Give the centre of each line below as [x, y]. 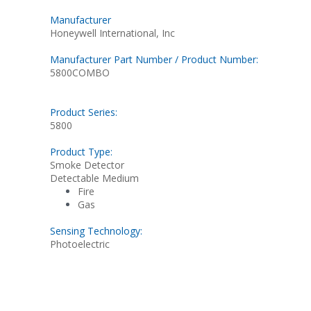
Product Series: [84, 112]
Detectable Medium [94, 178]
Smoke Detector [87, 165]
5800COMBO [80, 72]
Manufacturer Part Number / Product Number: [154, 59]
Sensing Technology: [96, 231]
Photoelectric [80, 244]
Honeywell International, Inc [112, 33]
